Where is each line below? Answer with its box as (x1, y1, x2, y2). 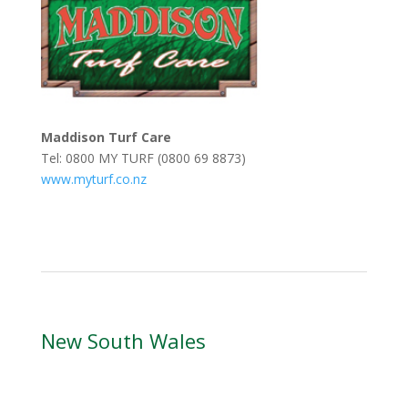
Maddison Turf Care (40, 127, 171, 146)
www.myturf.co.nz (40, 169, 147, 188)
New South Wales (40, 326, 206, 354)
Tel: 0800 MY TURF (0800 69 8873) (40, 148, 246, 167)
